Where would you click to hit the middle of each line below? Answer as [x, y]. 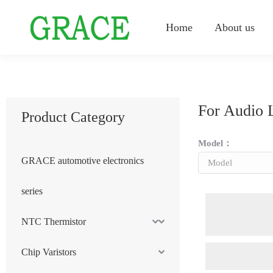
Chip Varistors [49, 252]
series [32, 191]
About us [234, 27]
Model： [215, 143]
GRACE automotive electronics [83, 161]
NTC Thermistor [54, 222]
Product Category [73, 117]
